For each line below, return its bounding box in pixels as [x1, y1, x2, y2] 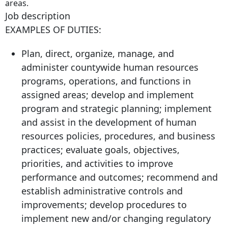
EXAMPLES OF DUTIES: [5, 23, 101, 36]
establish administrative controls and [21, 185, 183, 197]
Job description [5, 10, 70, 22]
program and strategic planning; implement [21, 102, 212, 115]
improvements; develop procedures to [21, 198, 187, 211]
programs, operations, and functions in [21, 75, 191, 88]
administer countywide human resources [21, 61, 198, 74]
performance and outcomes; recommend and [21, 171, 218, 184]
